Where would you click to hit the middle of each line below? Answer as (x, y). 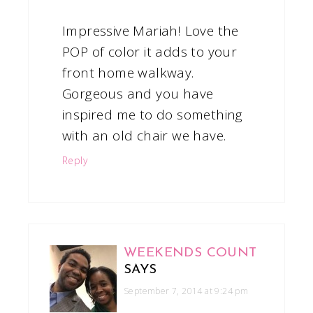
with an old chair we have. (144, 136)
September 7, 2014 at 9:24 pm (186, 291)
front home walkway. (128, 73)
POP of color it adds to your (150, 52)
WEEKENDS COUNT (190, 254)
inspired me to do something (153, 115)
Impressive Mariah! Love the (151, 31)
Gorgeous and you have (138, 94)
